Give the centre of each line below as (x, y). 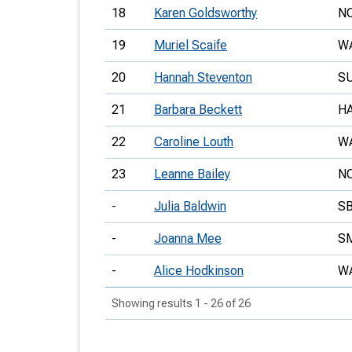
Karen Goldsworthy (205, 13)
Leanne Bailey (192, 174)
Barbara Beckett (198, 110)
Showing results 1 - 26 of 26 (181, 303)
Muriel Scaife (191, 45)
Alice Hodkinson (199, 271)
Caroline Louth (194, 142)
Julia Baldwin (190, 206)
